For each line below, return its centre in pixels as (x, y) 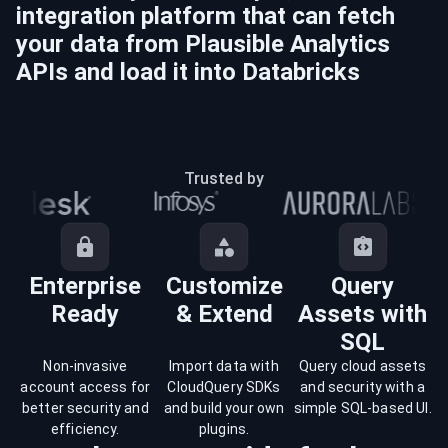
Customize (224, 286)
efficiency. (85, 429)
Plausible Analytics (287, 44)
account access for (85, 387)
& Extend (224, 314)
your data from (100, 44)
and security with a (363, 387)
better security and (85, 408)
